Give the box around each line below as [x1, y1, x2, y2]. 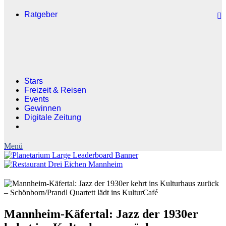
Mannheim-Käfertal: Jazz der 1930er [4, 207, 198, 220]
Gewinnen [24, 104, 61, 112]
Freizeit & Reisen [24, 86, 86, 94]
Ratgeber [24, 10, 58, 19]
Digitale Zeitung [24, 113, 81, 122]
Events [24, 95, 49, 103]
